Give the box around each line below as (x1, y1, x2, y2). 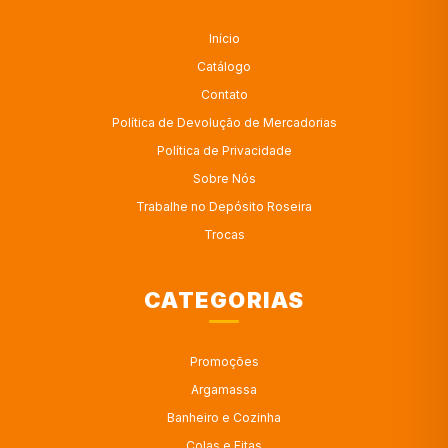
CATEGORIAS (143, 286, 305, 313)
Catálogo (197, 58, 251, 74)
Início (208, 30, 240, 46)
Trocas (203, 226, 245, 242)
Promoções (189, 353, 259, 369)
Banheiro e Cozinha (167, 409, 281, 425)
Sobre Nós (192, 170, 256, 186)
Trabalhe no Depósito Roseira (136, 198, 312, 214)
